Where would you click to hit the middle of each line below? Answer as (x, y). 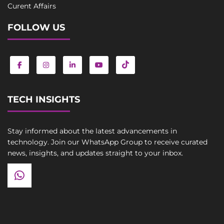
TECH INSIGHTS (44, 99)
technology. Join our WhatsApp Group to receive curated (107, 142)
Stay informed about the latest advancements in (92, 131)
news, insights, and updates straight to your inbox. (95, 153)
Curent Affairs (32, 6)
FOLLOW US (36, 27)
